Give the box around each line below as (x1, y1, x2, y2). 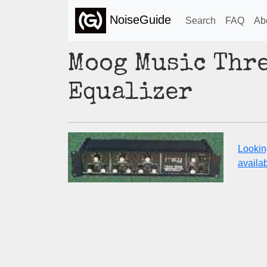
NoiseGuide (106, 13, 171, 26)
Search (185, 15, 216, 26)
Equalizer (68, 82, 193, 105)
